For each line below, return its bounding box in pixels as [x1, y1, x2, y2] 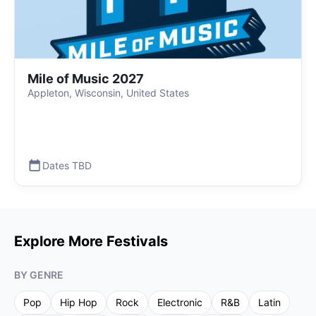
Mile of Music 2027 [28, 71, 144, 86]
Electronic [157, 296, 202, 308]
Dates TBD [42, 159, 92, 171]
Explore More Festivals [14, 233, 168, 250]
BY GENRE [14, 269, 63, 281]
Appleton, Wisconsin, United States [28, 87, 189, 99]
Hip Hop [60, 296, 97, 308]
